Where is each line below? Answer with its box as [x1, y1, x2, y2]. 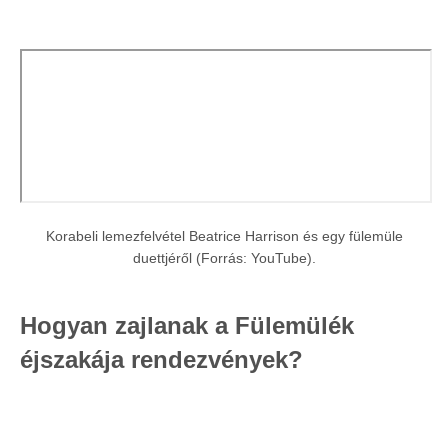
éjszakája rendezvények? [20, 345, 303, 373]
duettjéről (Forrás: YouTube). [132, 249, 316, 266]
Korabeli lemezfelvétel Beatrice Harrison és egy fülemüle [45, 227, 403, 244]
